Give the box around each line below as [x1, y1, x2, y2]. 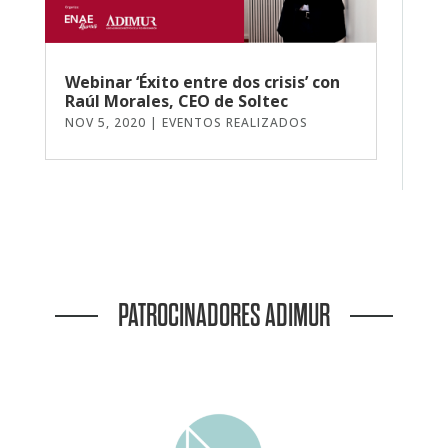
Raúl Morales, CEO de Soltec [64, 90, 288, 113]
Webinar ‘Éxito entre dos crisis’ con [64, 71, 340, 94]
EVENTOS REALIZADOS [161, 114, 308, 132]
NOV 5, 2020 [64, 114, 146, 132]
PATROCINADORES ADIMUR [118, 299, 330, 333]
